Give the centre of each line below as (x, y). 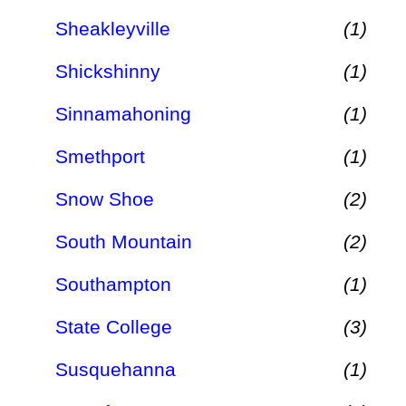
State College (114, 327)
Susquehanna (116, 370)
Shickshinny (108, 71)
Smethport (100, 156)
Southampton (113, 285)
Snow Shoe (105, 198)
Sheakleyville (113, 28)
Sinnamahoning (123, 113)
